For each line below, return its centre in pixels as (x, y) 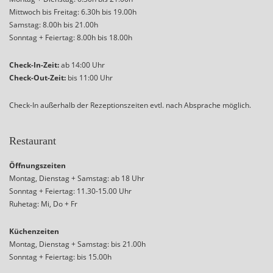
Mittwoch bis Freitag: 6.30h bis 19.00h (73, 12)
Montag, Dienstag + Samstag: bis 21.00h (77, 244)
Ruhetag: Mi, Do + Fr (43, 204)
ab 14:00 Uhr (82, 65)
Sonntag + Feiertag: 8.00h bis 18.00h (71, 38)
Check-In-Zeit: (34, 65)
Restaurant (33, 141)
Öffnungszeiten (37, 166)
